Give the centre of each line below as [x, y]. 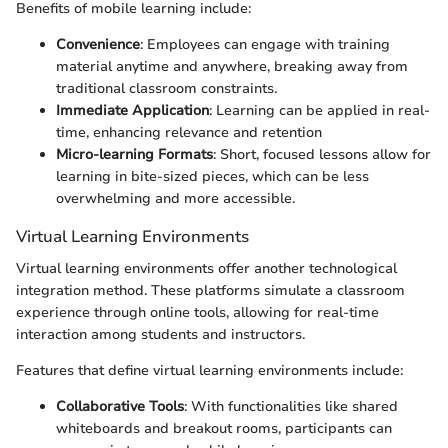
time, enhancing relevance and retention [189, 133]
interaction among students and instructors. [160, 334]
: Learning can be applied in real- [319, 111]
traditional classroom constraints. [166, 89]
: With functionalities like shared [291, 406]
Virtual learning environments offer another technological [206, 268]
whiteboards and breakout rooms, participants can [224, 428]
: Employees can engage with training [265, 45]
